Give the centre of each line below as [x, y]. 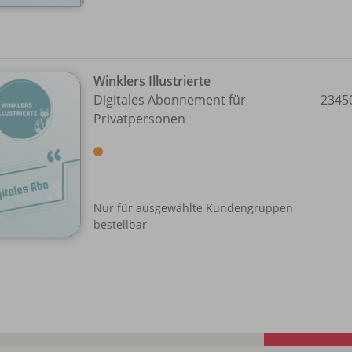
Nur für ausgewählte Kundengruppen [193, 208]
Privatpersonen [139, 119]
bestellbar [120, 225]
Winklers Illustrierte [152, 81]
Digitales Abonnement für [170, 100]
